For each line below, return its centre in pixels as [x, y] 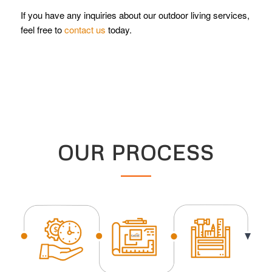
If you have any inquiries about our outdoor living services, [135, 15]
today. [118, 29]
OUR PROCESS [136, 153]
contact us [85, 29]
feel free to [42, 29]
